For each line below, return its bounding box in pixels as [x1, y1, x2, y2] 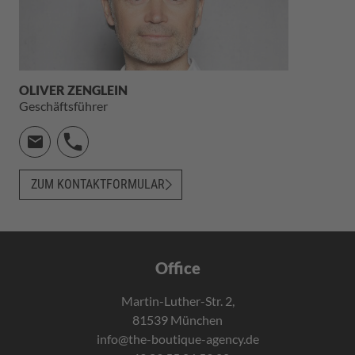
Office [155, 258, 200, 277]
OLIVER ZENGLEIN [19, 82, 128, 97]
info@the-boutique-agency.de [96, 331, 259, 346]
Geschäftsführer [19, 98, 108, 113]
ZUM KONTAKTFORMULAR [31, 177, 165, 192]
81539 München [132, 312, 223, 327]
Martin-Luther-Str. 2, [120, 293, 235, 308]
